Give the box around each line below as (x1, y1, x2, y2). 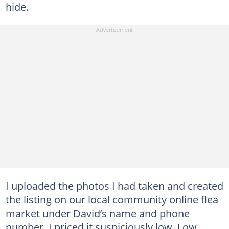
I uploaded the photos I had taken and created (5, 178, 223, 193)
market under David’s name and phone (5, 206, 190, 220)
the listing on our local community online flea (5, 192, 218, 207)
